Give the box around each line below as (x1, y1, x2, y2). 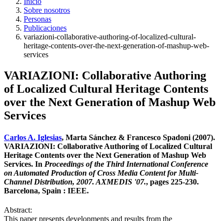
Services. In (4, 159, 44, 168)
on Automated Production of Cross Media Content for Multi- (4, 168, 198, 177)
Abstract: (4, 205, 32, 214)
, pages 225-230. (146, 177, 199, 186)
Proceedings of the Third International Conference (44, 159, 208, 168)
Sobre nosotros (24, 6, 70, 15)
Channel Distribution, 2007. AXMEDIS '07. (4, 177, 146, 186)
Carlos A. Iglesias (4, 133, 62, 142)
